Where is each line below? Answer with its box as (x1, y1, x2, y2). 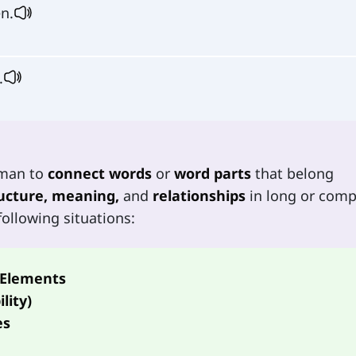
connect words (48, 163, 152, 183)
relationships (153, 185, 246, 205)
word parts (174, 163, 251, 183)
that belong (251, 163, 334, 183)
